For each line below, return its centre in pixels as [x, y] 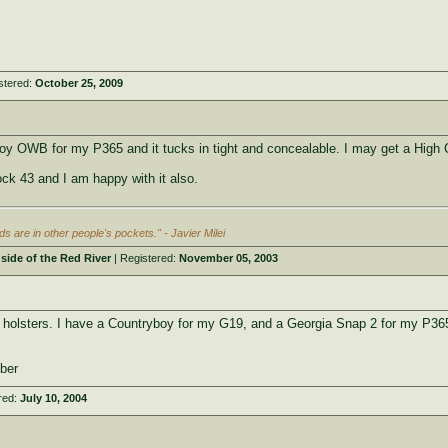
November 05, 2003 [228, 258]
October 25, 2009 [78, 83]
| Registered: [144, 258]
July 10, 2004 [53, 398]
